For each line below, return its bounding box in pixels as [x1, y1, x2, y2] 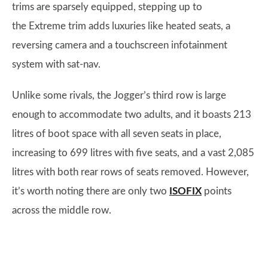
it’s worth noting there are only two [12, 186, 169, 197]
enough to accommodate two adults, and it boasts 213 [12, 109, 251, 120]
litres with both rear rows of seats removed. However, [12, 167, 249, 178]
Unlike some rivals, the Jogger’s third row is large [12, 90, 226, 101]
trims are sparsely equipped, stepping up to [12, 2, 202, 13]
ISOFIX [169, 186, 202, 197]
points [202, 186, 232, 197]
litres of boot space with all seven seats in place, [12, 129, 221, 139]
